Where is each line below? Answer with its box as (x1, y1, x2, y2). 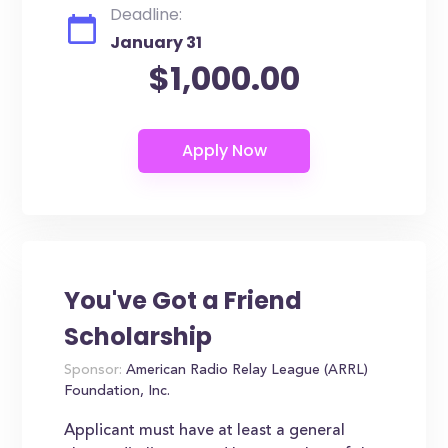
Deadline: (110, 3, 183, 26)
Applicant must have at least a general (64, 423, 346, 439)
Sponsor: (64, 364, 123, 378)
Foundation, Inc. (64, 385, 171, 399)
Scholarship (64, 320, 213, 353)
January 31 (110, 31, 203, 54)
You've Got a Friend (64, 284, 303, 317)
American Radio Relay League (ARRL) (122, 364, 369, 378)
